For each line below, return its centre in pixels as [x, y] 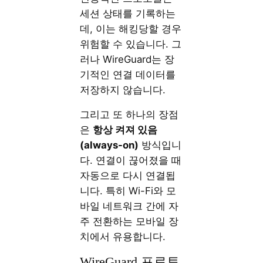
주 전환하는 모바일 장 [129, 222]
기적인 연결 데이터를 [128, 74]
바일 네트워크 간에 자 [129, 206]
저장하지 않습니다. [123, 90]
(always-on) [109, 145]
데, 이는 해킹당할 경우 [131, 28]
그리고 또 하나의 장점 [129, 115]
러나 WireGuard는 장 [127, 59]
